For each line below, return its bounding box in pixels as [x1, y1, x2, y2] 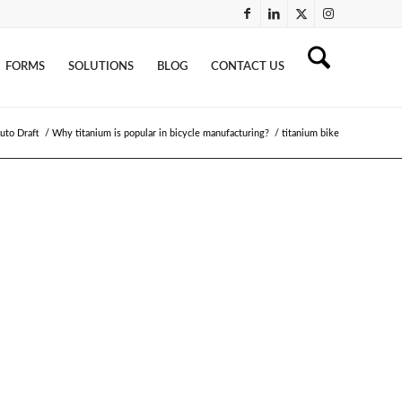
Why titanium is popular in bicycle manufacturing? [52, 128, 269, 138]
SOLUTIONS [68, 61, 134, 73]
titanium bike [282, 128, 339, 138]
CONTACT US [211, 61, 284, 73]
